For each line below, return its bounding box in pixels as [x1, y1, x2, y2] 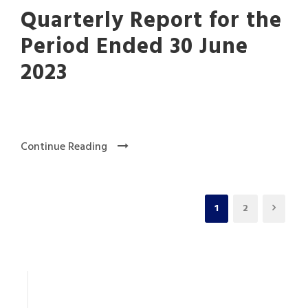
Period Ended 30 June [21, 30, 248, 65]
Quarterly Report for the [21, 3, 282, 39]
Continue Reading [21, 138, 107, 157]
